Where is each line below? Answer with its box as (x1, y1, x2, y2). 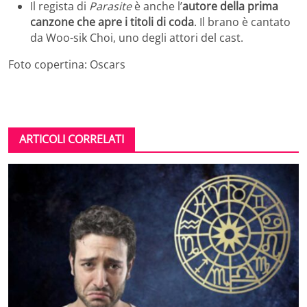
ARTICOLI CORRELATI (19, 132, 124, 147)
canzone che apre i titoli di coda (30, 14, 194, 30)
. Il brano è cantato (194, 14, 291, 30)
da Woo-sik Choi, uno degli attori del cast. (30, 30, 243, 46)
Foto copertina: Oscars (8, 57, 125, 73)
